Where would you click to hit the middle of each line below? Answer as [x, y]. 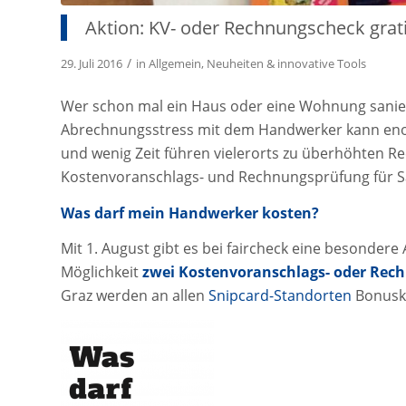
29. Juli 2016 [92, 63]
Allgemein [175, 63]
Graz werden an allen [135, 296]
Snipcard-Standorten [280, 296]
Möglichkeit [101, 272]
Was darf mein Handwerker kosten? [190, 213]
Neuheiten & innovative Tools [286, 63]
